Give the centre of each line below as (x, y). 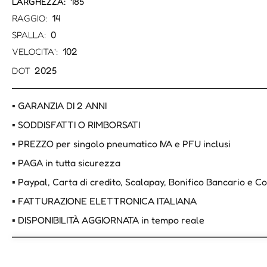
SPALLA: (29, 35)
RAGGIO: (30, 18)
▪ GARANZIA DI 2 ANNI (59, 106)
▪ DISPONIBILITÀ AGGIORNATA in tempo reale (108, 220)
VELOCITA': (35, 52)
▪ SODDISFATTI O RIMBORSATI (76, 125)
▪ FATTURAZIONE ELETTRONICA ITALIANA (104, 201)
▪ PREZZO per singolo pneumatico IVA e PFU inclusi (121, 144)
